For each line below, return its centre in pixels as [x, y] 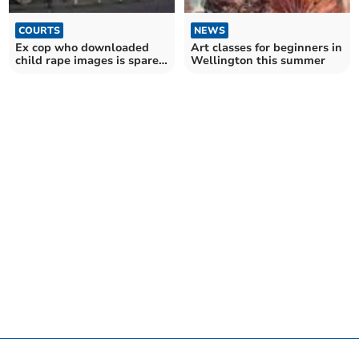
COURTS [40, 30]
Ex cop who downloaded [83, 47]
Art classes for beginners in [266, 47]
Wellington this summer [258, 60]
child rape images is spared [91, 60]
